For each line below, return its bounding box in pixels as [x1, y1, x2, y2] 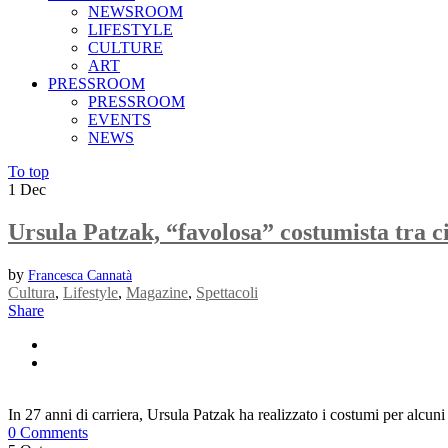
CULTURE [88, 39, 163, 56]
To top [8, 163, 49, 180]
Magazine [126, 283, 188, 301]
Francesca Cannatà [28, 267, 132, 283]
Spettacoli [196, 283, 258, 301]
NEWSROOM [88, 3, 183, 20]
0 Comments [8, 423, 88, 441]
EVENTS [88, 111, 151, 128]
